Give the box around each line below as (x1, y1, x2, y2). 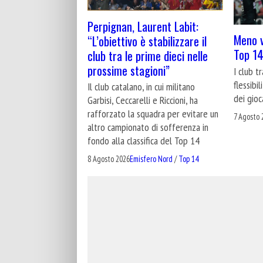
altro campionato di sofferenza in (87, 120, 208, 134)
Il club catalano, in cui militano (87, 79, 195, 93)
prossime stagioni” (87, 60, 170, 79)
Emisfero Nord (130, 153, 173, 165)
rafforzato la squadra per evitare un (87, 106, 218, 120)
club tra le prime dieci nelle (87, 46, 208, 65)
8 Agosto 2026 (87, 153, 130, 165)
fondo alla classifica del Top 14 (87, 133, 200, 147)
